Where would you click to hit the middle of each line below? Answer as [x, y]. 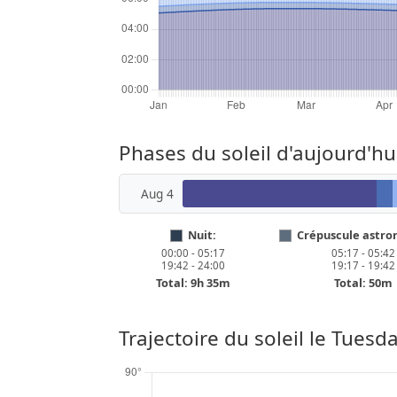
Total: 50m [363, 283]
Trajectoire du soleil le [225, 338]
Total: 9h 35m [193, 283]
